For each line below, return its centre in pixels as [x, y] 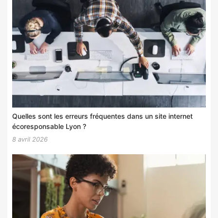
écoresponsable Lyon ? [49, 126]
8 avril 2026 [30, 139]
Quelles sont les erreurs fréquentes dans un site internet [102, 116]
